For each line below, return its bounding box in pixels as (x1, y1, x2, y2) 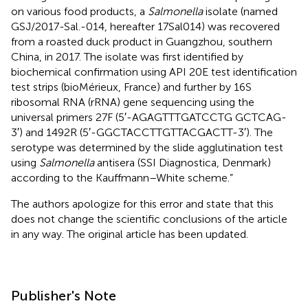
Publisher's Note (11, 287, 116, 305)
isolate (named (203, 5, 278, 19)
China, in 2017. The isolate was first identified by (11, 50, 243, 64)
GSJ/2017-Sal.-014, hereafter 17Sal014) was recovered (11, 20, 280, 34)
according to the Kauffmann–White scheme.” (11, 171, 233, 185)
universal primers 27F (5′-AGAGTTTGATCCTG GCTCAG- (11, 111, 287, 124)
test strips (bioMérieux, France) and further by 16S (11, 80, 252, 94)
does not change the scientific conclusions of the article (11, 212, 287, 226)
